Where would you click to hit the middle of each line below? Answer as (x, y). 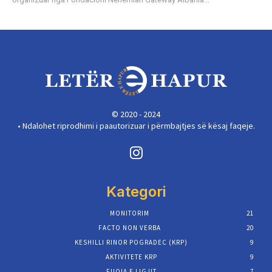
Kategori (136, 192)
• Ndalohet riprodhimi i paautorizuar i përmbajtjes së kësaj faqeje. (136, 125)
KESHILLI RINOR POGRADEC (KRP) (131, 243)
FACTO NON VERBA (129, 228)
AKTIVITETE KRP (131, 257)
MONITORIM (129, 213)
